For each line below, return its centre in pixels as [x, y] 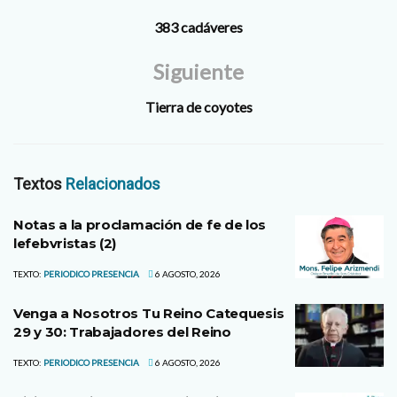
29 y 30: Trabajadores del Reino [122, 331]
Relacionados [113, 183]
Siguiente [198, 71]
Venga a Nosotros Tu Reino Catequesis [149, 313]
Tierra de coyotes [198, 106]
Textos [39, 183]
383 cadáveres [198, 27]
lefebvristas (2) [65, 243]
